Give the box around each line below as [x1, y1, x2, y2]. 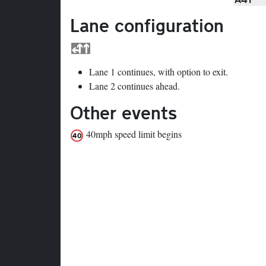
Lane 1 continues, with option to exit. [89, 65, 228, 78]
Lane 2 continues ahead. [89, 79, 180, 92]
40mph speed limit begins [84, 127, 182, 140]
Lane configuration [70, 12, 224, 38]
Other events [70, 99, 177, 125]
